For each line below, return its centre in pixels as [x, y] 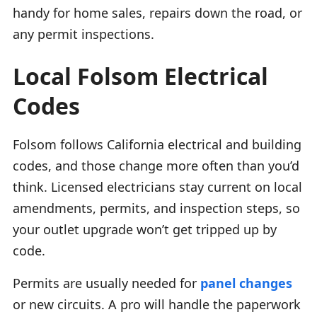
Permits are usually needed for [106, 283]
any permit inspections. [83, 34]
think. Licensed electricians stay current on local [157, 186]
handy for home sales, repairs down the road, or [157, 12]
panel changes [246, 283]
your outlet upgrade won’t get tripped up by [145, 229]
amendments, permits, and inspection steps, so [156, 208]
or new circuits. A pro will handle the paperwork [157, 304]
